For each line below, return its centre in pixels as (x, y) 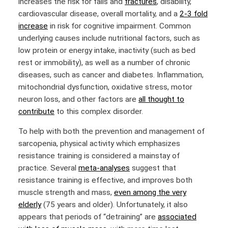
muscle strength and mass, (66, 193)
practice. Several (48, 168)
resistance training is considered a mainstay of (99, 156)
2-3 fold (194, 13)
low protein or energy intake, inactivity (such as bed (107, 50)
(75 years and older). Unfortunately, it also (115, 205)
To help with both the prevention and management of (111, 132)
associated (177, 217)
